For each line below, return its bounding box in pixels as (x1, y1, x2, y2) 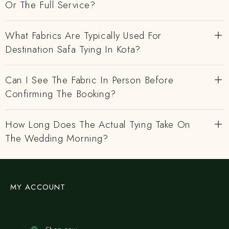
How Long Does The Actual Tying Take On (5, 118, 191, 131)
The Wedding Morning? (5, 131, 108, 145)
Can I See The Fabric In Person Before (5, 73, 174, 87)
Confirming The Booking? (5, 87, 116, 101)
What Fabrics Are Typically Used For (5, 29, 162, 42)
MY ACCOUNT (10, 181, 65, 193)
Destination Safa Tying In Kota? (5, 42, 141, 56)
